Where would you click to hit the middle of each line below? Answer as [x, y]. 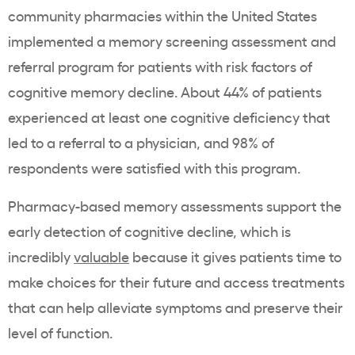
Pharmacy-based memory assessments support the [175, 206]
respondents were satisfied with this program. [156, 168]
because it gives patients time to [235, 256]
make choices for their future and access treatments [176, 282]
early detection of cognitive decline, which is [149, 231]
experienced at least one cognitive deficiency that [169, 117]
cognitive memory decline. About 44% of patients [165, 92]
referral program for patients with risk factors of [160, 66]
